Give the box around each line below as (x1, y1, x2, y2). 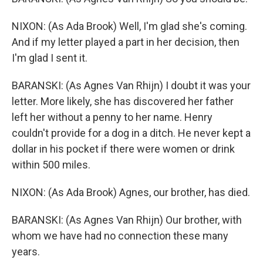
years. (12, 245, 40, 258)
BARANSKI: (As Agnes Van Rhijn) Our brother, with (12, 214, 242, 226)
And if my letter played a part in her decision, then (12, 36, 240, 48)
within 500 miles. (12, 159, 90, 171)
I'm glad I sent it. (12, 52, 87, 64)
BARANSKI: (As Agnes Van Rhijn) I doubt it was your (12, 79, 251, 92)
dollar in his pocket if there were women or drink (12, 143, 235, 155)
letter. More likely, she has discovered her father (12, 95, 234, 107)
